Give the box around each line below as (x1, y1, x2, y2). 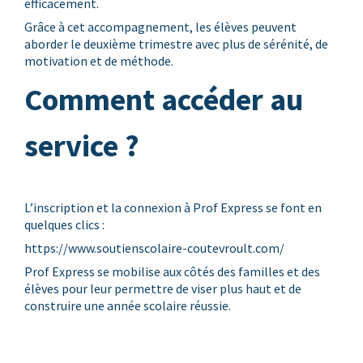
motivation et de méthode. (23, 53, 173, 69)
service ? (23, 126, 139, 164)
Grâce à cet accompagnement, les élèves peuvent (23, 19, 297, 35)
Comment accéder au (23, 80, 303, 118)
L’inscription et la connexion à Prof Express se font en (23, 199, 322, 216)
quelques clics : (23, 216, 105, 233)
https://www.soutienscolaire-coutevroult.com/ (23, 240, 284, 256)
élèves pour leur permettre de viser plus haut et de (23, 280, 301, 297)
